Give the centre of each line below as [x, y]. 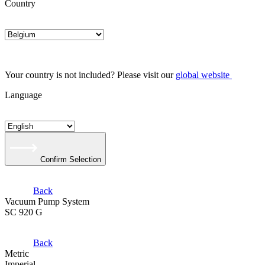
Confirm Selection [71, 159]
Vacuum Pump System [47, 201]
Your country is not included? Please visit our [90, 75]
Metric [17, 253]
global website [203, 75]
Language [23, 95]
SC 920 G [24, 212]
